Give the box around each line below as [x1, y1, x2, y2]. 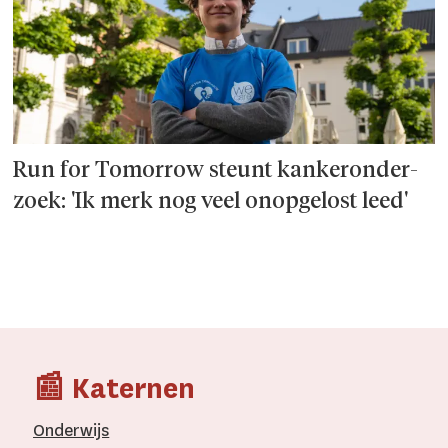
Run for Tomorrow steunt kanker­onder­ [13, 160, 419, 183]
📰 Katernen [33, 370, 196, 408]
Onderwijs [33, 420, 110, 442]
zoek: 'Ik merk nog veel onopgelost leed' [13, 191, 409, 214]
